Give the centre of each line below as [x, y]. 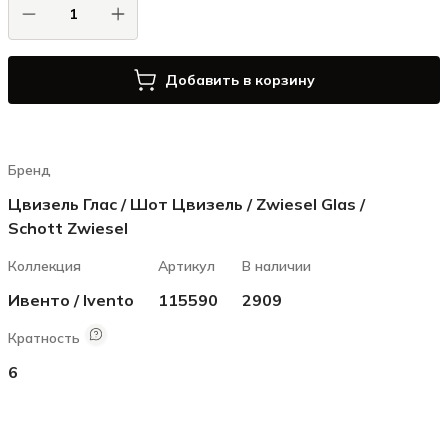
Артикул [186, 266]
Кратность [44, 338]
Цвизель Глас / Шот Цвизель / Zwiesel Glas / [186, 204]
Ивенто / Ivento [71, 300]
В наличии [276, 266]
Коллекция [44, 266]
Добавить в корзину [240, 80]
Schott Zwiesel [68, 228]
